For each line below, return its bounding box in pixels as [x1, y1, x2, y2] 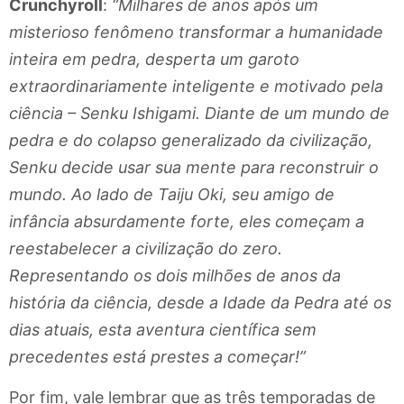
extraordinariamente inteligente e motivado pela [9, 77, 383, 96]
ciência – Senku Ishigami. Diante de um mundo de [9, 104, 390, 124]
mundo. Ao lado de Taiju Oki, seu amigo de [9, 185, 335, 205]
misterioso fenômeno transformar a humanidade [9, 23, 383, 42]
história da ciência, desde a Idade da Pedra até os [9, 293, 391, 313]
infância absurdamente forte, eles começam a [9, 212, 364, 232]
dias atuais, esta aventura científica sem [9, 320, 317, 340]
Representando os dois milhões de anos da [9, 266, 341, 286]
